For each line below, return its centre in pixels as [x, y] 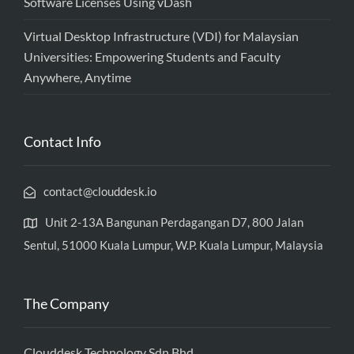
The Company [66, 303]
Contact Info [62, 141]
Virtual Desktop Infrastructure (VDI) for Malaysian [161, 36]
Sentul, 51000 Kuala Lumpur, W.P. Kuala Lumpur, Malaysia [173, 245]
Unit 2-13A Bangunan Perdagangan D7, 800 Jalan [174, 222]
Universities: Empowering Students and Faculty [152, 56]
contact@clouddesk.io [100, 191]
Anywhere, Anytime [77, 77]
